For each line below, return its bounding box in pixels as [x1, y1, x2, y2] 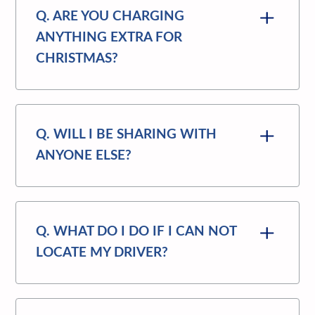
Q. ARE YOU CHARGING [36, 9, 185, 23]
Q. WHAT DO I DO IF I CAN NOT [36, 224, 237, 238]
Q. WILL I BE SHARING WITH [36, 127, 217, 141]
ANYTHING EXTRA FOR [36, 30, 183, 44]
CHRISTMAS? [36, 51, 119, 65]
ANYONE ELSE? [36, 148, 132, 162]
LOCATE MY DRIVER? [36, 245, 169, 259]
